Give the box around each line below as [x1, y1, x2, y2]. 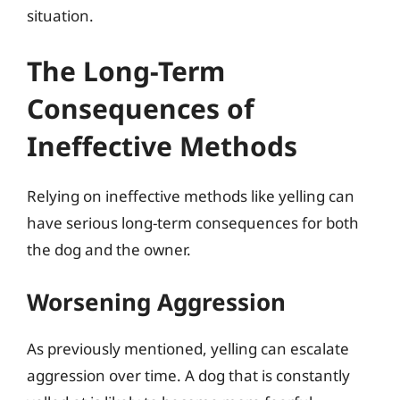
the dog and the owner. [27, 238, 191, 260]
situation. [27, 5, 94, 26]
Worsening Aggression [27, 286, 286, 318]
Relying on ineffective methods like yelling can [27, 185, 354, 206]
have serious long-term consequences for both [27, 212, 359, 233]
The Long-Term [27, 52, 225, 89]
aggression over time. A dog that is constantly [27, 365, 350, 386]
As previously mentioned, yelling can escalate [27, 338, 349, 359]
